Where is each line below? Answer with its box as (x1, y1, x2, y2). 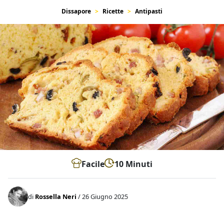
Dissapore (61, 7, 91, 15)
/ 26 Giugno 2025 (76, 191, 128, 201)
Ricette (102, 7, 123, 15)
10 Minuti (114, 158, 152, 169)
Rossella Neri (35, 191, 76, 201)
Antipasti (135, 7, 162, 15)
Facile (81, 158, 104, 169)
